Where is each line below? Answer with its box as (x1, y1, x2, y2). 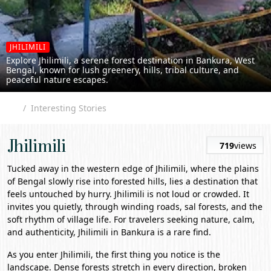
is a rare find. (155, 226, 211, 238)
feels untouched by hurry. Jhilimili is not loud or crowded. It (7, 188, 249, 200)
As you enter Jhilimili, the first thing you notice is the (7, 249, 220, 260)
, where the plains (186, 163, 259, 174)
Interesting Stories (30, 102, 106, 114)
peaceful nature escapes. (6, 74, 108, 85)
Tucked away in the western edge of (7, 163, 155, 174)
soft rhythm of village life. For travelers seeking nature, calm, (7, 214, 255, 225)
